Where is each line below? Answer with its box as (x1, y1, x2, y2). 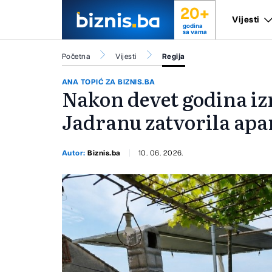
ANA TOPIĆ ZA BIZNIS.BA (62, 78, 155, 86)
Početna (62, 53, 90, 60)
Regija (161, 53, 185, 60)
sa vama (182, 29, 207, 35)
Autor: (62, 149, 88, 157)
